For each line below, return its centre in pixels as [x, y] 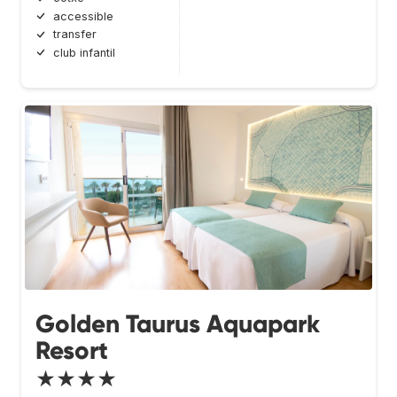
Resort [72, 350]
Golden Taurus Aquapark [178, 323]
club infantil [84, 52]
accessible [83, 16]
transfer [75, 35]
